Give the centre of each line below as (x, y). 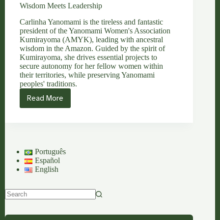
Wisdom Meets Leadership (61, 6)
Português (50, 151)
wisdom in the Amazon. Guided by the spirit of (92, 48)
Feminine (60, 128)
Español (47, 160)
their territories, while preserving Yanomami (87, 75)
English (46, 169)
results (14, 212)
